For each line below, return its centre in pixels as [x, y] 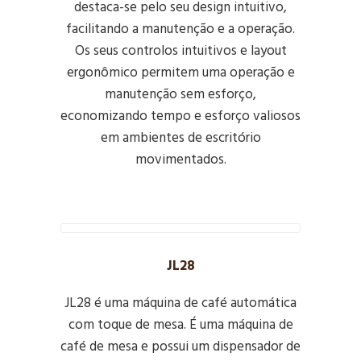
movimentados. [180, 160]
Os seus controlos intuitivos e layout [180, 51]
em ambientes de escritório [180, 138]
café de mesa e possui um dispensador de [180, 347]
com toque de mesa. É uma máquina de [180, 325]
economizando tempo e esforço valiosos [180, 116]
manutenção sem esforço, [180, 95]
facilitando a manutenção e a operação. [180, 29]
